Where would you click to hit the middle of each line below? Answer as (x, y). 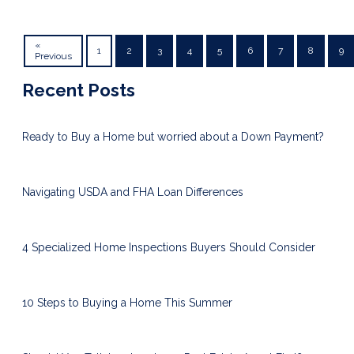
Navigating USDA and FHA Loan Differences (133, 192)
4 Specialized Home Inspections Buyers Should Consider (169, 248)
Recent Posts (79, 90)
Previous (53, 56)
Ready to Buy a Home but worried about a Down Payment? (173, 137)
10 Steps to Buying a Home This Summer (127, 303)
